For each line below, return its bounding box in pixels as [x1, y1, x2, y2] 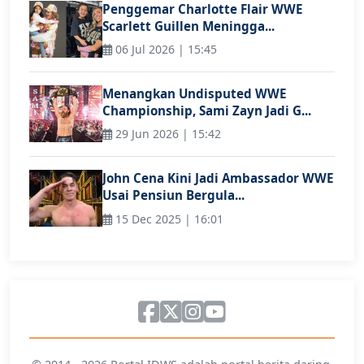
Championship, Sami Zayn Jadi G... [102, 102, 311, 119]
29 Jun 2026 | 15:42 [112, 126, 221, 142]
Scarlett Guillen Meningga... [102, 17, 275, 34]
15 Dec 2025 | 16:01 [112, 210, 223, 227]
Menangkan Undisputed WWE [102, 85, 287, 102]
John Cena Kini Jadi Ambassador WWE [102, 170, 334, 187]
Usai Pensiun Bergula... [102, 187, 245, 204]
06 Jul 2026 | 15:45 [112, 41, 217, 58]
